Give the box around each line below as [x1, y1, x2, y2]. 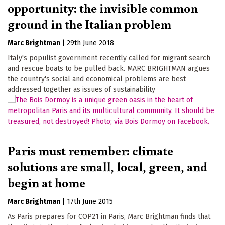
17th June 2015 [67, 197, 113, 206]
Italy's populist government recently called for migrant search [8, 54, 210, 62]
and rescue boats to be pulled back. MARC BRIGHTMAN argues [8, 64, 210, 73]
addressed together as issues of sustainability [8, 85, 155, 94]
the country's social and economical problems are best [8, 75, 186, 83]
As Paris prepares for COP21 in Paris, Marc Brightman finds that [8, 212, 210, 221]
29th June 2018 [67, 39, 114, 47]
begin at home [8, 173, 85, 191]
